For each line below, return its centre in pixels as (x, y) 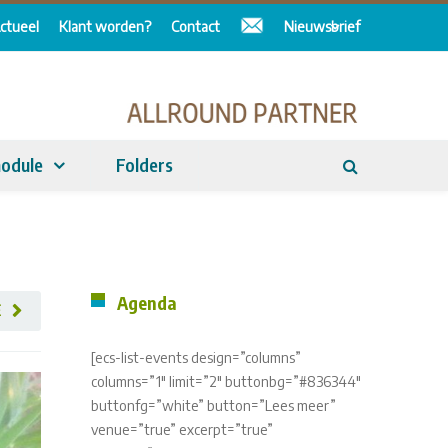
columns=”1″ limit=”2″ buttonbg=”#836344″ (226, 381)
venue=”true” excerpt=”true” (182, 429)
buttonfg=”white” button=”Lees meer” (213, 405)
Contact (195, 26)
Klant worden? (105, 26)
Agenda (147, 302)
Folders (144, 164)
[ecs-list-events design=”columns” (196, 357)
